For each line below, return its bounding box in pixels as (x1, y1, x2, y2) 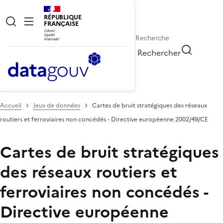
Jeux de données (33, 101, 80, 110)
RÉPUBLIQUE (44, 12, 82, 22)
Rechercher (137, 46, 181, 59)
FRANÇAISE (44, 19, 79, 28)
